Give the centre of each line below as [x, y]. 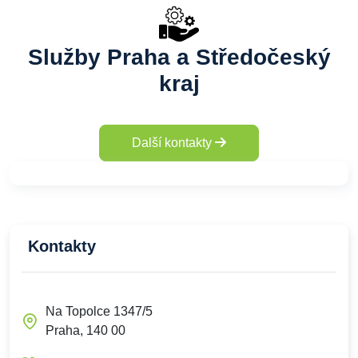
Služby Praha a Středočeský [179, 57]
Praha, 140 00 [86, 330]
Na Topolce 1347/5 [99, 311]
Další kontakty [173, 143]
